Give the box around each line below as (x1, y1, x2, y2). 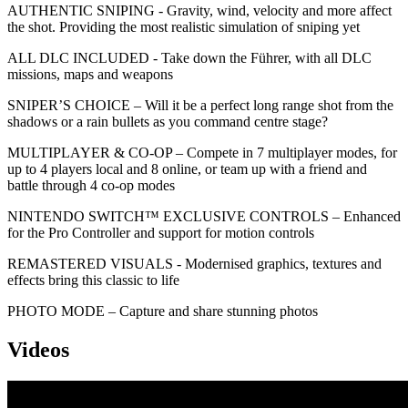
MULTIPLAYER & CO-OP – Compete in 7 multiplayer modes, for (7, 144, 397, 160)
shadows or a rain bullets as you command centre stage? (7, 113, 328, 129)
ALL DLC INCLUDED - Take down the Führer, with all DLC (7, 49, 372, 66)
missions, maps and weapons (7, 66, 173, 82)
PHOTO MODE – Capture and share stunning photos (7, 302, 318, 319)
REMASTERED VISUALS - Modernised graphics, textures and (7, 255, 382, 271)
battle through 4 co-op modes (7, 177, 175, 193)
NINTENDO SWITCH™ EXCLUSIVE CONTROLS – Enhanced (7, 208, 401, 224)
